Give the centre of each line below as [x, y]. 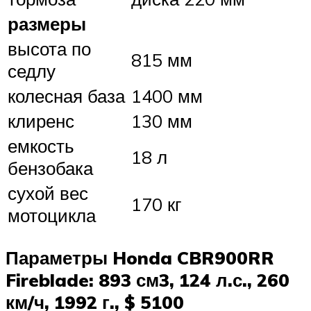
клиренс [41, 121]
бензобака [50, 168]
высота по [49, 49]
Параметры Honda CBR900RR [140, 257]
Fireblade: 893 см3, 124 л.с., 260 [148, 279]
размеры [47, 24]
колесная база [66, 96]
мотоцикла [52, 216]
